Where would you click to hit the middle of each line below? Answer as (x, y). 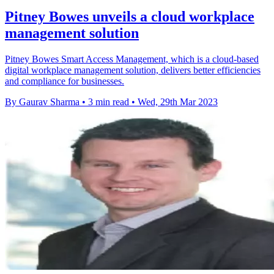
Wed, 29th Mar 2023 (178, 102)
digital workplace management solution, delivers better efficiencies (133, 70)
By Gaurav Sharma (42, 102)
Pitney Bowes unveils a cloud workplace (130, 16)
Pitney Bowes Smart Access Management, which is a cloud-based (132, 59)
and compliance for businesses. (65, 81)
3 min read (109, 102)
